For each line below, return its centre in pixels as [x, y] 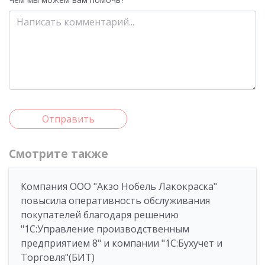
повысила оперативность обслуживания [115, 201]
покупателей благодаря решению [100, 215]
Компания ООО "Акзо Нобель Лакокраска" [119, 186]
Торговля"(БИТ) [58, 257]
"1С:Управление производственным [105, 229]
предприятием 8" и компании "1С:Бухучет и [122, 243]
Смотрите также [59, 154]
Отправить [68, 119]
